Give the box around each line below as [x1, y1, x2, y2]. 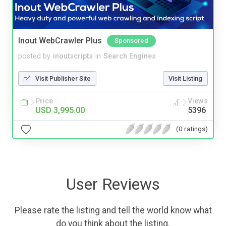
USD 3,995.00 [35, 105, 85, 115]
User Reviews [66, 174, 160, 194]
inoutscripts [53, 51, 93, 61]
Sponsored [115, 36, 148, 44]
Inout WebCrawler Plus [18, 35, 102, 45]
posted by [18, 51, 50, 61]
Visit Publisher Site [35, 74, 91, 82]
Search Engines [103, 51, 156, 61]
